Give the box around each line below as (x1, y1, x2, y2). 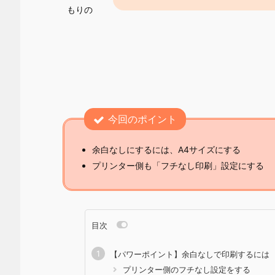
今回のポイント (108, 113, 177, 125)
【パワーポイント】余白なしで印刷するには (109, 249, 269, 260)
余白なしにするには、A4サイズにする (92, 144, 241, 155)
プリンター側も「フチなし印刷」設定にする (92, 160, 264, 171)
